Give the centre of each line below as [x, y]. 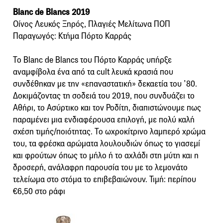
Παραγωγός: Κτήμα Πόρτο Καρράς [72, 36]
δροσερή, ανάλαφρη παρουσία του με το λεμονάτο [100, 167]
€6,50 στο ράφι [39, 191]
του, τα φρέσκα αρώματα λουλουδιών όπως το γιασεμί [107, 143]
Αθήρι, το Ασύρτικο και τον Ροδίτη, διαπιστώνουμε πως [107, 108]
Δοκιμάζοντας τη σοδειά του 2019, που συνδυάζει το [104, 96]
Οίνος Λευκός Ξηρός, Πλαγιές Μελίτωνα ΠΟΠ [92, 24]
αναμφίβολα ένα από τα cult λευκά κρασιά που [93, 72]
